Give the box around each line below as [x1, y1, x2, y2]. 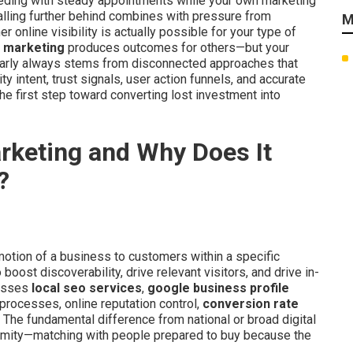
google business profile [147, 280, 289, 295]
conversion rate [203, 295, 299, 311]
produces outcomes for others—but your [65, 40, 289, 55]
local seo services [32, 280, 142, 295]
